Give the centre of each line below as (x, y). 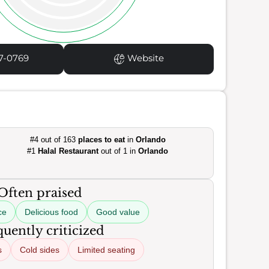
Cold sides (39, 250)
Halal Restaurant (68, 151)
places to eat (101, 140)
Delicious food (51, 212)
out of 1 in (119, 151)
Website (144, 58)
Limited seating (106, 250)
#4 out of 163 (54, 140)
